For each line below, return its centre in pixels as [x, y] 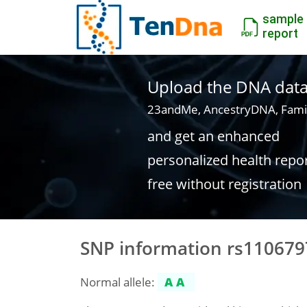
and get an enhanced [213, 136]
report [280, 33]
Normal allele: [119, 282]
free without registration [224, 184]
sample [283, 19]
